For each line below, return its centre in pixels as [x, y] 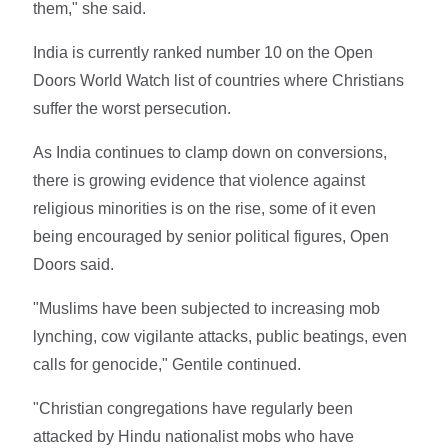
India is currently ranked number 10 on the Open [203, 52]
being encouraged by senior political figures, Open [211, 236]
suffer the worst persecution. [134, 108]
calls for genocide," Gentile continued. [167, 364]
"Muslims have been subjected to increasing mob [207, 308]
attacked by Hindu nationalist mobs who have [194, 436]
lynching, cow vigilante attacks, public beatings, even [220, 336]
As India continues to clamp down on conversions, [210, 152]
